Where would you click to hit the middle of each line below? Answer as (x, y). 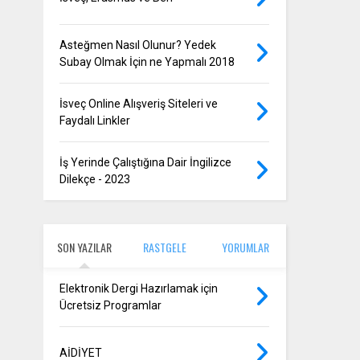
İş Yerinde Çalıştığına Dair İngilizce (146, 163)
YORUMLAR (246, 247)
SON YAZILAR (84, 247)
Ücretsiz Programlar (111, 305)
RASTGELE (165, 247)
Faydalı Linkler (95, 121)
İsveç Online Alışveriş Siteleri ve (139, 104)
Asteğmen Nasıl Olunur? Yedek (138, 45)
